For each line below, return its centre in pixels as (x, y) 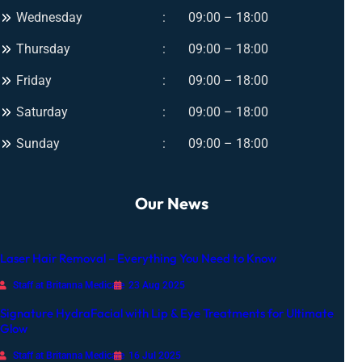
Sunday (38, 144)
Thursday (43, 49)
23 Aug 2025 (156, 286)
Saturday (42, 112)
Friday (34, 81)
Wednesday (49, 18)
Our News (172, 203)
